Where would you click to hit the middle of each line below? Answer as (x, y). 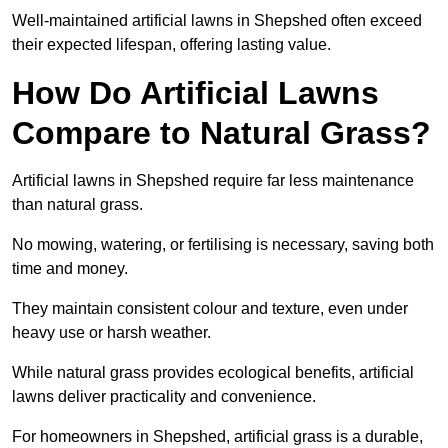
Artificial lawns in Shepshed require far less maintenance (213, 181)
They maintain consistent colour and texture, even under (210, 309)
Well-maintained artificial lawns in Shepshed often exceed (217, 21)
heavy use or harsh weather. (111, 333)
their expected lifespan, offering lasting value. (171, 45)
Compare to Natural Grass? (221, 133)
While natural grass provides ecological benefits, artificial (213, 373)
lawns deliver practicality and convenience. (164, 397)
